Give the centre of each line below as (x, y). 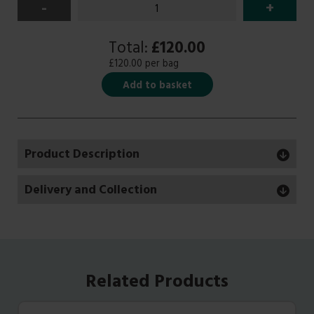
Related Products (157, 284)
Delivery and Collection (91, 192)
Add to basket (157, 87)
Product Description (82, 156)
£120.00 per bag (144, 65)
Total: (130, 50)
